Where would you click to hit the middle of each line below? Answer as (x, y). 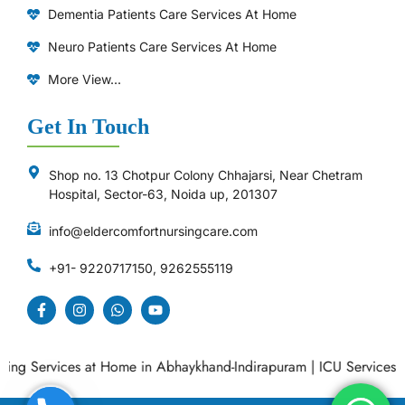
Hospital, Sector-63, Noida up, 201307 (163, 194)
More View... (84, 80)
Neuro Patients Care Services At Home (162, 47)
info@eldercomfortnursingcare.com (153, 231)
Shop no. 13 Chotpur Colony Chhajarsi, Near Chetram (205, 175)
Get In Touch (88, 127)
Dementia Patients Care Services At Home (172, 14)
